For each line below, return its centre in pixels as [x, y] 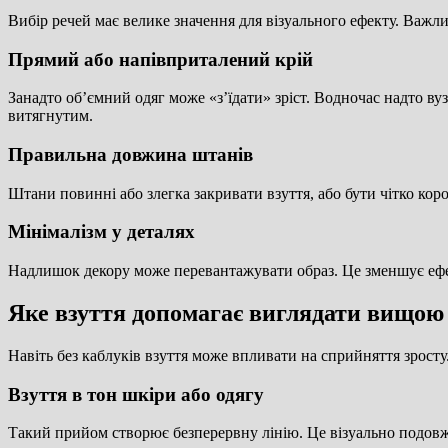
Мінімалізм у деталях [101, 232]
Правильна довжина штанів [130, 155]
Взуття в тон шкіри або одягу [136, 394]
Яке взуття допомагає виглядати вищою [226, 313]
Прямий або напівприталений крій [160, 59]
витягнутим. [50, 116]
